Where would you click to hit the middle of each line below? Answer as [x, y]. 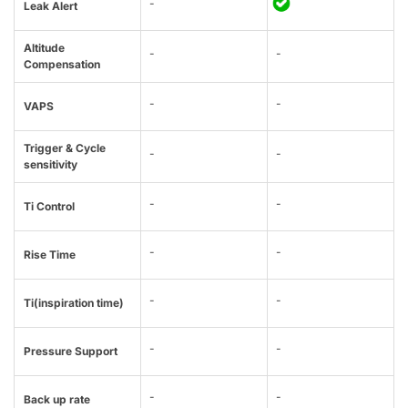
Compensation [62, 65]
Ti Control [49, 207]
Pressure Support [71, 352]
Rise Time [50, 255]
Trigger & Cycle [65, 148]
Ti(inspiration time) [74, 303]
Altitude [44, 48]
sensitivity [51, 165]
